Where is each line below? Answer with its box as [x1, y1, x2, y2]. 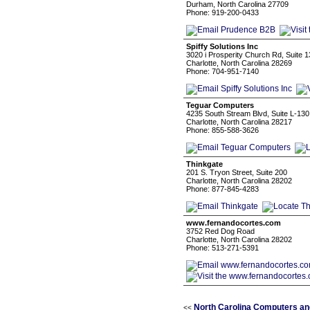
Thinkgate [186, 160, 223, 168]
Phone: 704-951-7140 [186, 67, 259, 75]
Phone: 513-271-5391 [186, 244, 259, 252]
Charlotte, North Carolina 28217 [186, 118, 292, 126]
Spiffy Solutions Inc [186, 42, 258, 51]
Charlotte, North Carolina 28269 [186, 59, 292, 67]
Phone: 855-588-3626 [186, 126, 259, 134]
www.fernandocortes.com [186, 219, 281, 227]
